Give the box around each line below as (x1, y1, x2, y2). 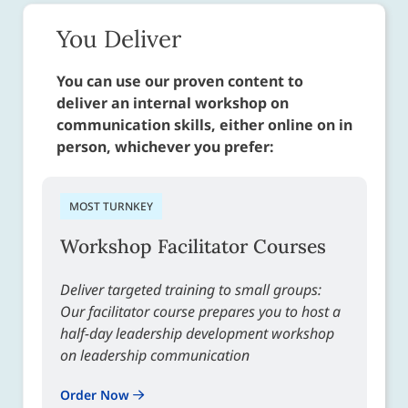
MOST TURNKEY (69, 199, 153, 215)
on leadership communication (60, 345, 250, 366)
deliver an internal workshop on (56, 93, 289, 114)
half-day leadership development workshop (60, 323, 334, 344)
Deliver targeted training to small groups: (60, 280, 321, 301)
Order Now (60, 386, 133, 404)
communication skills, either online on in (56, 115, 352, 136)
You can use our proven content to (56, 71, 303, 92)
